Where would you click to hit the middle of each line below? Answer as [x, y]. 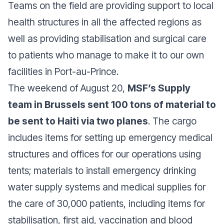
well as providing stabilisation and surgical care [107, 38]
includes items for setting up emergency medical [110, 137]
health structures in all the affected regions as [105, 22]
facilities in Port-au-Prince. [63, 71]
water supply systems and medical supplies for [107, 187]
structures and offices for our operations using [104, 154]
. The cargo [172, 121]
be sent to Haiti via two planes [78, 121]
